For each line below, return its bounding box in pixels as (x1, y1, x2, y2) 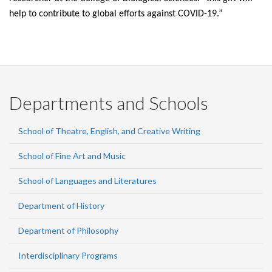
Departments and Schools (9, 92, 208, 114)
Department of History (18, 200, 104, 211)
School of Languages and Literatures (18, 175, 157, 186)
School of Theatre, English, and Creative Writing (18, 126, 200, 136)
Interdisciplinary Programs (18, 250, 118, 260)
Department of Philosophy (18, 225, 118, 236)
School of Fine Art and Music (18, 151, 126, 161)
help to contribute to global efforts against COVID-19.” (9, 9, 223, 19)
